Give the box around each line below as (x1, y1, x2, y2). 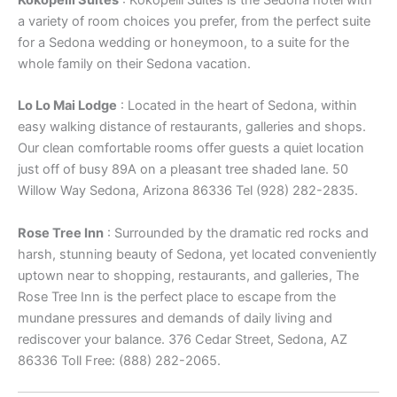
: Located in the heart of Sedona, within (117, 97, 357, 114)
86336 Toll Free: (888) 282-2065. (18, 352, 221, 369)
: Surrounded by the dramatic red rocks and (104, 224, 369, 241)
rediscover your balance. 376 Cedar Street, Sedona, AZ (18, 331, 347, 347)
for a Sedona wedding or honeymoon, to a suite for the (18, 35, 349, 51)
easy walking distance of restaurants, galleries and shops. (18, 119, 366, 136)
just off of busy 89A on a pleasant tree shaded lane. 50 (18, 161, 348, 178)
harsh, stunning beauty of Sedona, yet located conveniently (18, 245, 377, 262)
